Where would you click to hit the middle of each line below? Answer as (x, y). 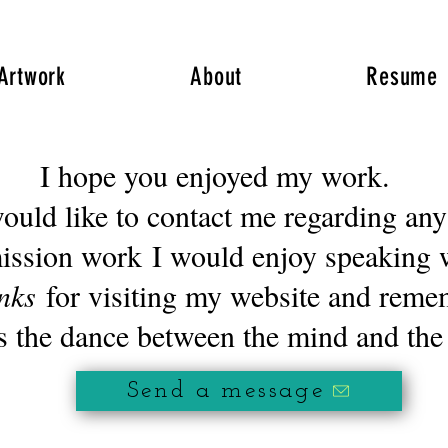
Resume (402, 76)
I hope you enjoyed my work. (224, 175)
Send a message (226, 391)
